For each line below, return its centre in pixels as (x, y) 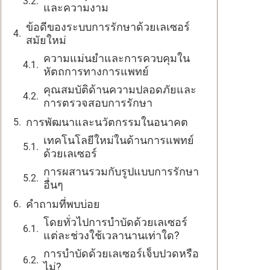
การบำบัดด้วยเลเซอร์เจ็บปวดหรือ (121, 253)
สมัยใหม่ (46, 40)
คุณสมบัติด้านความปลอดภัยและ (120, 89)
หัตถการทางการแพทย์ (96, 71)
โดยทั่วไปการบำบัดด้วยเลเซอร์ (115, 222)
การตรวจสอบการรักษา (98, 103)
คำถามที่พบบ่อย (63, 204)
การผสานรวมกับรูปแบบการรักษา (121, 171)
